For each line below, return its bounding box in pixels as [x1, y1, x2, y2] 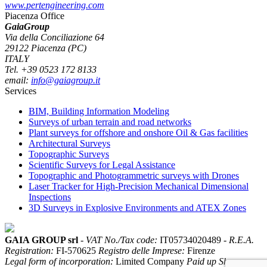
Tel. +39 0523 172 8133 [5, 64, 97, 74]
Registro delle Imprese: [98, 245, 185, 256]
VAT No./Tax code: [86, 234, 157, 245]
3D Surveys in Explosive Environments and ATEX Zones [29, 202, 246, 213]
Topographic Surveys [29, 148, 109, 159]
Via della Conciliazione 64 [5, 32, 104, 42]
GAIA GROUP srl [5, 234, 78, 245]
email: [5, 74, 31, 85]
